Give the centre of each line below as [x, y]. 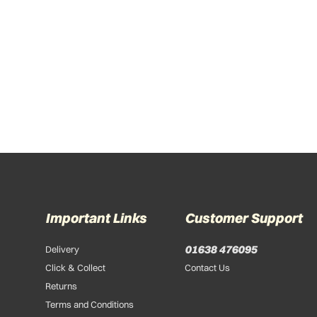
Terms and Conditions [90, 305]
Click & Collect [75, 268]
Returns [61, 286]
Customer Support [243, 218]
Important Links [96, 218]
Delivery [62, 249]
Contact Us [207, 268]
